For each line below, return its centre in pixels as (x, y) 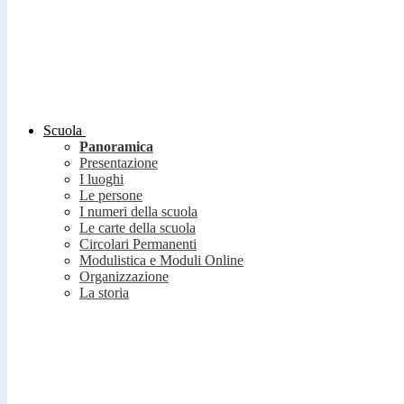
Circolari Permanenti (138, 244)
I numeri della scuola (138, 212)
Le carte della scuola (138, 228)
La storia (104, 293)
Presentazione (119, 163)
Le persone (111, 196)
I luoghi (101, 179)
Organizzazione (124, 277)
